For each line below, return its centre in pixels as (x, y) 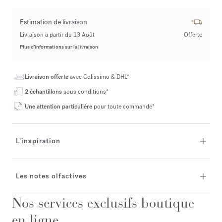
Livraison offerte (47, 77)
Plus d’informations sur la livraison (59, 47)
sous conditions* (86, 91)
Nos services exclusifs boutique (103, 203)
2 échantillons (44, 91)
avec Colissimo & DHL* (100, 77)
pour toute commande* (124, 106)
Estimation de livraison (54, 22)
